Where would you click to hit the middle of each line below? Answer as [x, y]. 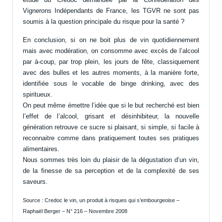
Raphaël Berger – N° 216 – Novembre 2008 [75, 211]
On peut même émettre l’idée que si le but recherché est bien [111, 106]
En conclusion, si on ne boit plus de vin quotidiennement [111, 40]
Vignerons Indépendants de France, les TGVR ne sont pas [111, 11]
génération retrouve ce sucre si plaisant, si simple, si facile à [111, 127]
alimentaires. [41, 149]
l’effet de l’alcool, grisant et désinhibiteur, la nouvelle [111, 116]
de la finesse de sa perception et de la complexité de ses [111, 171]
